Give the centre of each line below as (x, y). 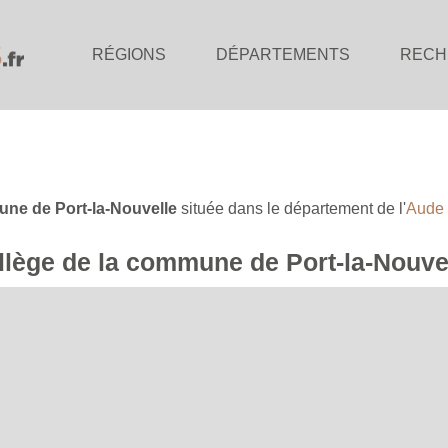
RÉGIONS (129, 54)
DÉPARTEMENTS (283, 54)
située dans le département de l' (291, 208)
